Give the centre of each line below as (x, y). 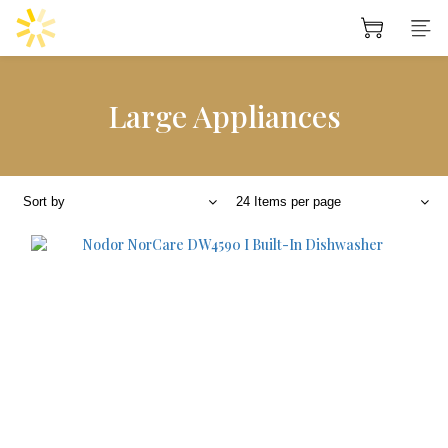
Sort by (44, 201)
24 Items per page (288, 201)
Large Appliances (224, 116)
